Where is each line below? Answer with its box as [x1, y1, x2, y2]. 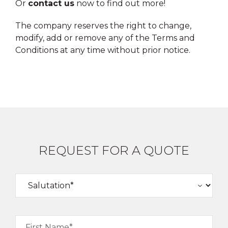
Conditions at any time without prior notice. [15, 45, 190, 55]
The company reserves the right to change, [15, 20, 191, 31]
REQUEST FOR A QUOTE [39, 142, 189, 158]
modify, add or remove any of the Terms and [15, 33, 195, 43]
